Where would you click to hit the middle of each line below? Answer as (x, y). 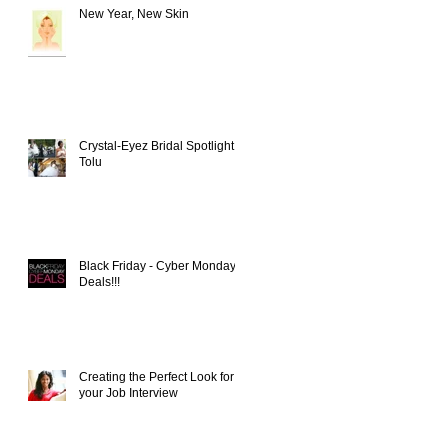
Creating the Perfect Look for (156, 376)
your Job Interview (128, 392)
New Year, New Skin (163, 13)
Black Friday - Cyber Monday (157, 265)
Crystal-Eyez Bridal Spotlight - (160, 145)
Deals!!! (99, 281)
